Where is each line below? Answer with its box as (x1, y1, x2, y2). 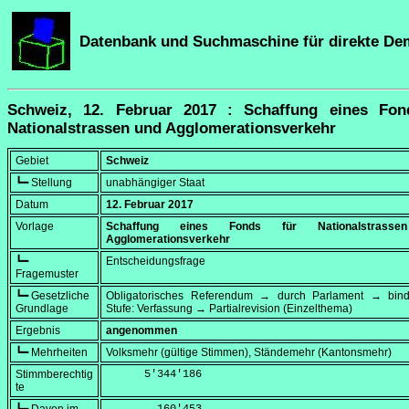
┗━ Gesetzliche (16, 289, 89, 303)
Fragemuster (16, 267, 79, 281)
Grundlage (16, 302, 68, 316)
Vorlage (16, 220, 54, 234)
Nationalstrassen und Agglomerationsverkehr (7, 120, 336, 137)
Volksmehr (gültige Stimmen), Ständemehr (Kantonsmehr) (106, 346, 392, 360)
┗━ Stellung (16, 176, 72, 190)
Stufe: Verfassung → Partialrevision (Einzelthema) (106, 302, 352, 316)
